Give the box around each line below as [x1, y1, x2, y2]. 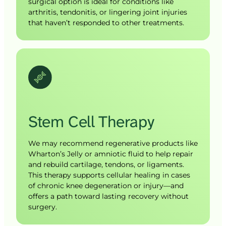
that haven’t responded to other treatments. [28, 18, 184, 28]
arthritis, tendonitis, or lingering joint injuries [28, 8, 187, 17]
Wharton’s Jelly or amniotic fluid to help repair [28, 149, 193, 158]
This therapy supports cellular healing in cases [28, 170, 190, 180]
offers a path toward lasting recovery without [28, 191, 189, 201]
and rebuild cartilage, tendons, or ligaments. [28, 159, 184, 169]
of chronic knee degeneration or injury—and [28, 181, 184, 190]
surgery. [28, 202, 57, 211]
